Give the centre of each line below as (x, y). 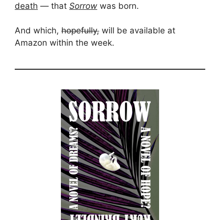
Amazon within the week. (65, 43)
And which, (38, 31)
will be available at (137, 31)
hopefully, (80, 31)
